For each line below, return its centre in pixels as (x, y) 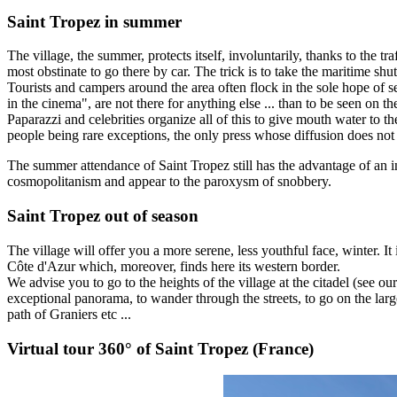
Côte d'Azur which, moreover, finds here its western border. (174, 266)
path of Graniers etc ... (69, 314)
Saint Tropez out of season (103, 216)
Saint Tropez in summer (94, 21)
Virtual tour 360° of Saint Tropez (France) (160, 348)
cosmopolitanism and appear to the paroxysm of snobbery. (169, 182)
